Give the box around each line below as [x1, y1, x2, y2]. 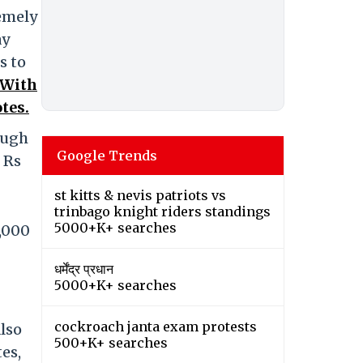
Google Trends [57, 147, 157, 164]
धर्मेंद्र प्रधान [54, 261, 113, 278]
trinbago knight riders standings [54, 203, 271, 220]
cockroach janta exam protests [54, 318, 257, 335]
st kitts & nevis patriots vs [54, 187, 226, 204]
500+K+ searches [54, 335, 168, 352]
